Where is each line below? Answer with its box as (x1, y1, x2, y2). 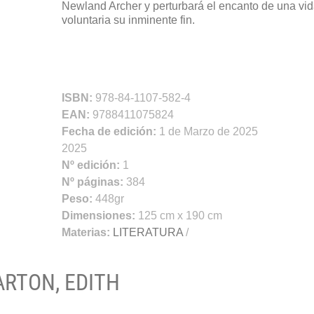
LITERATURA (112, 226, 183, 238)
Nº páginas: (61, 175, 126, 188)
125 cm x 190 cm (137, 209, 222, 221)
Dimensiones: (61, 209, 138, 221)
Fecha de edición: (61, 125, 159, 137)
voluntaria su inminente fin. (61, 13, 195, 26)
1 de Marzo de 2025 (158, 125, 258, 137)
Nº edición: (61, 158, 123, 171)
